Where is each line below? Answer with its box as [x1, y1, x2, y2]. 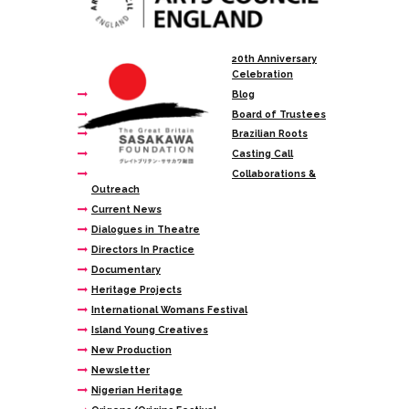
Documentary [90, 264, 161, 276]
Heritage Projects [90, 284, 182, 296]
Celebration [232, 68, 293, 79]
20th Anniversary [232, 52, 317, 64]
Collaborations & [232, 168, 316, 180]
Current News [90, 204, 162, 215]
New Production [90, 344, 172, 356]
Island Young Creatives [90, 324, 208, 336]
